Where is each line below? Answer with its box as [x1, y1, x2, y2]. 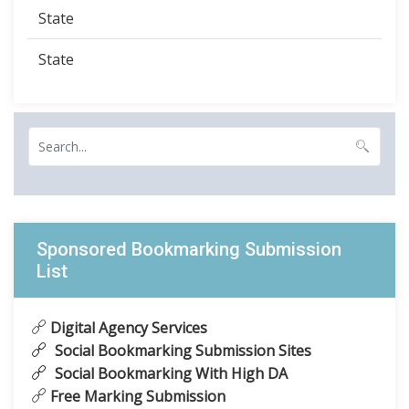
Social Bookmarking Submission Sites [51, 341, 311, 361]
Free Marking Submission [47, 386, 225, 406]
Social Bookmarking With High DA [51, 363, 288, 383]
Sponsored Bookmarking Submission [37, 238, 341, 260]
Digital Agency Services [47, 318, 207, 338]
